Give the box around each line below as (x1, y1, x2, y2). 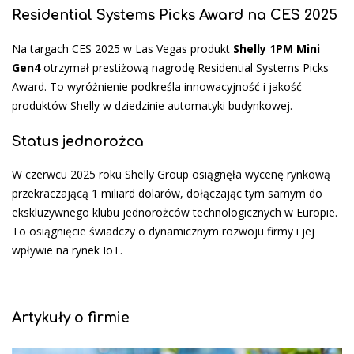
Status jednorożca (12, 133, 144, 149)
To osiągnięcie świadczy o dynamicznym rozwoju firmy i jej (12, 224, 314, 239)
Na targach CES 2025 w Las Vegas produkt (12, 40, 233, 56)
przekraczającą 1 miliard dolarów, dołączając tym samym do (12, 186, 322, 201)
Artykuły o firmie (12, 310, 130, 326)
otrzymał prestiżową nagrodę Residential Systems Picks (40, 59, 329, 75)
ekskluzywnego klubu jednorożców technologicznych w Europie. (12, 205, 337, 220)
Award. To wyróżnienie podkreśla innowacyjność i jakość (12, 78, 302, 94)
